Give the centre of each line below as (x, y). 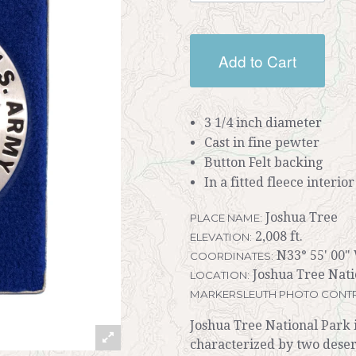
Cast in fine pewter (261, 142)
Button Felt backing (263, 162)
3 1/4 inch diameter (263, 122)
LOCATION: (220, 275)
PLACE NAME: (226, 217)
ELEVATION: (221, 236)
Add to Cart (257, 60)
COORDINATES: (232, 255)
